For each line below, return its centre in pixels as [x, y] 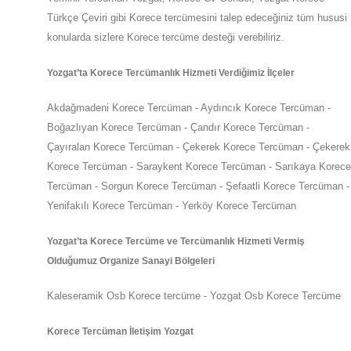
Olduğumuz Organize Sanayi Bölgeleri [132, 261]
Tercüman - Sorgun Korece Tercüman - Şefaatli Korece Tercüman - [198, 186]
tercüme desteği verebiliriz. [225, 37]
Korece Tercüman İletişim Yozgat [120, 331]
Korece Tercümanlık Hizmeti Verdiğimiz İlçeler [192, 73]
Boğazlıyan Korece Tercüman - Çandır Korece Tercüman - [178, 127]
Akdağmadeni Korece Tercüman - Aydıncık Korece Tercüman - [189, 108]
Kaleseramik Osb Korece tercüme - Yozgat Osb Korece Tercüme [194, 296]
